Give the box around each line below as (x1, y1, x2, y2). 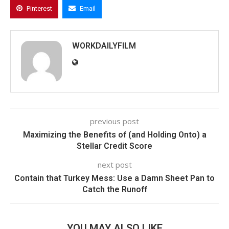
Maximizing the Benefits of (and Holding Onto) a (22, 129, 207, 140)
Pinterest (27, 4, 52, 12)
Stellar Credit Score (77, 141, 152, 151)
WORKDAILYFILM (72, 40, 136, 51)
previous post (90, 116, 139, 126)
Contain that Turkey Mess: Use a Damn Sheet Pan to (14, 173, 215, 183)
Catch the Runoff (82, 184, 147, 194)
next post (97, 159, 132, 170)
